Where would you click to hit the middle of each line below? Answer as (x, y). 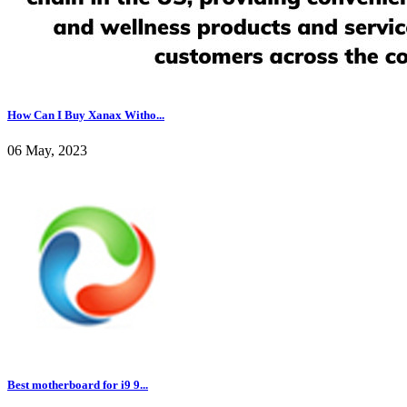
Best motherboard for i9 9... (78, 385)
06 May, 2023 (47, 151)
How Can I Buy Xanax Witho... (86, 114)
